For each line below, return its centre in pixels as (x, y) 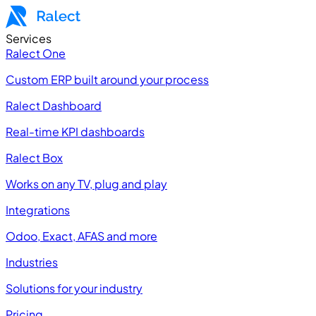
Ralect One (36, 53)
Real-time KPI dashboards (75, 132)
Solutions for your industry (74, 288)
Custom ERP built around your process (107, 79)
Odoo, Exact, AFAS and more (81, 236)
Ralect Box (34, 158)
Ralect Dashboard (54, 105)
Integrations (38, 210)
